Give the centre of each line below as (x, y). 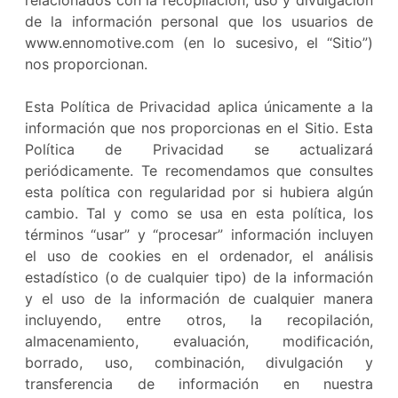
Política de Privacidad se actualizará (199, 149)
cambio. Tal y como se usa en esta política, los (199, 213)
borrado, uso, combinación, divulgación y (199, 362)
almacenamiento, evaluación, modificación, (199, 341)
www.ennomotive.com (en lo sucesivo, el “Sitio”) (199, 43)
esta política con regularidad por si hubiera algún (199, 192)
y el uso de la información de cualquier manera (199, 298)
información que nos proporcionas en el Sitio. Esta (199, 128)
